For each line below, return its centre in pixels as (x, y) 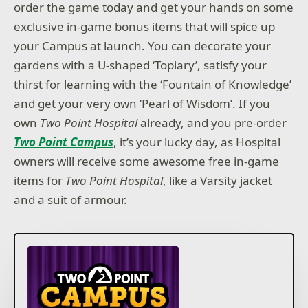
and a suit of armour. (71, 199)
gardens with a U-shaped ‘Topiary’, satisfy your (141, 65)
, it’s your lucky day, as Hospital (197, 142)
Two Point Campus (64, 142)
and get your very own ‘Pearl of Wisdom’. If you (142, 103)
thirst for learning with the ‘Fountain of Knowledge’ (153, 84)
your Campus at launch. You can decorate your (143, 45)
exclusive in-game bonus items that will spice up (145, 26)
